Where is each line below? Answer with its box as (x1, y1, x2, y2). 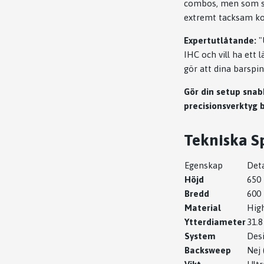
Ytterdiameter (184, 216, 246, 227)
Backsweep (184, 245, 231, 255)
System (184, 230, 216, 241)
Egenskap (184, 160, 223, 170)
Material (184, 202, 221, 213)
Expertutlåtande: (184, 35, 256, 45)
